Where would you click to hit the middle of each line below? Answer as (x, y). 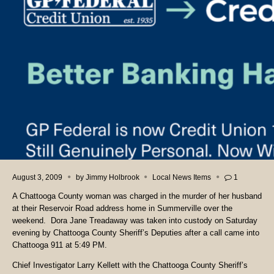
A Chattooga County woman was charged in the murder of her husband (137, 196)
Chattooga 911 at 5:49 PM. (60, 245)
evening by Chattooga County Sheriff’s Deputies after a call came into (136, 233)
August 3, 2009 (37, 177)
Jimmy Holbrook (112, 177)
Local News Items (182, 177)
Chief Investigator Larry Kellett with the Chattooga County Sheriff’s (130, 265)
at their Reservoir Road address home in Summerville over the (122, 209)
